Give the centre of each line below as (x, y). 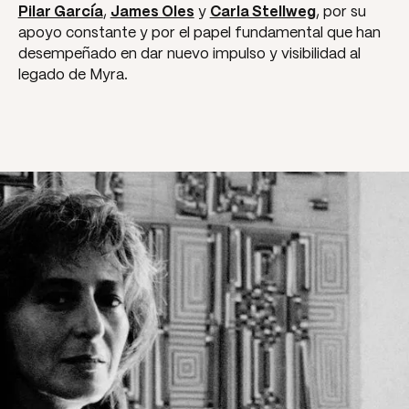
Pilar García (60, 13)
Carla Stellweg (262, 13)
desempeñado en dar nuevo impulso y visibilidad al (189, 55)
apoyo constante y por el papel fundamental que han (199, 34)
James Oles (152, 13)
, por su (341, 13)
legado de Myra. (73, 76)
